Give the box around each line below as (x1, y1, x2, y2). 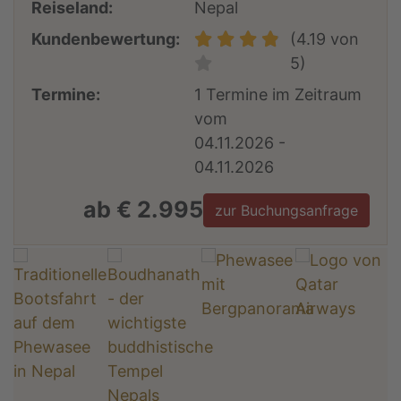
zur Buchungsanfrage (214, 200, 358, 219)
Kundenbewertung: (31, 29, 181, 48)
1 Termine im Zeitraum (194, 84, 363, 104)
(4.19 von (289, 29, 359, 48)
